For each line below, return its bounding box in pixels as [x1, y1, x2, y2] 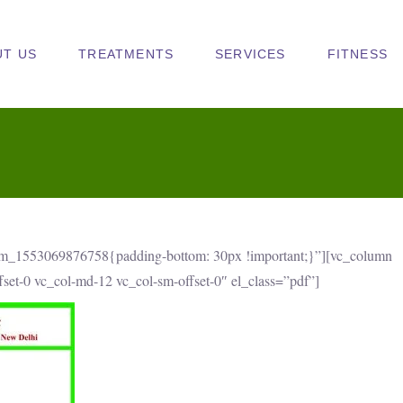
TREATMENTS [78, 46, 175, 61]
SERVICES [215, 46, 286, 61]
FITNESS [327, 46, 388, 61]
